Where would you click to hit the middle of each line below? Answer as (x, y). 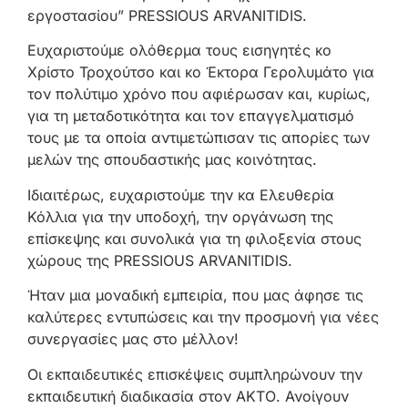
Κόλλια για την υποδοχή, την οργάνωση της (180, 216)
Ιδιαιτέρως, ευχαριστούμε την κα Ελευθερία (181, 194)
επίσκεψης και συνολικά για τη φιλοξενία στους (194, 238)
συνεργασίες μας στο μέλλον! (133, 339)
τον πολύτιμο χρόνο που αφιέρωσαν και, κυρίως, (199, 94)
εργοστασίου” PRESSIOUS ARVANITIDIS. (167, 16)
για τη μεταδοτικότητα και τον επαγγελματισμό (191, 116)
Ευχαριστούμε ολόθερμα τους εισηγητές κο (179, 51)
